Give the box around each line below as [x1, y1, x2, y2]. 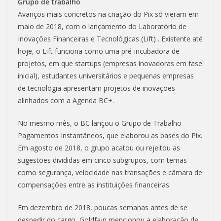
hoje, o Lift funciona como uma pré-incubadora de [18, 46, 180, 56]
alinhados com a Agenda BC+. [18, 96, 114, 106]
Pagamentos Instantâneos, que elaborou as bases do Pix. [18, 131, 202, 141]
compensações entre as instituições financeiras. [18, 180, 171, 190]
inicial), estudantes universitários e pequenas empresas [18, 71, 194, 81]
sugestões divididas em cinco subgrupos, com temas [18, 155, 187, 165]
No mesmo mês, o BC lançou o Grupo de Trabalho [18, 118, 182, 128]
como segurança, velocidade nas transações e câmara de [18, 168, 202, 178]
